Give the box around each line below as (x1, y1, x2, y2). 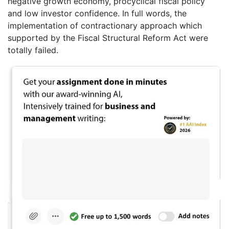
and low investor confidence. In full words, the (8, 8, 187, 18)
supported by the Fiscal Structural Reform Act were (8, 32, 208, 43)
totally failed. (8, 44, 58, 55)
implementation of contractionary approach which (8, 20, 202, 31)
